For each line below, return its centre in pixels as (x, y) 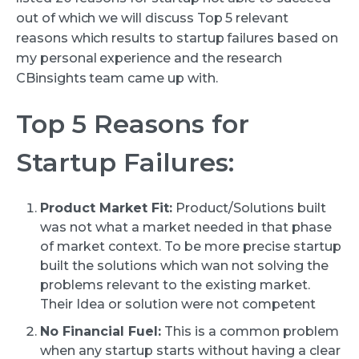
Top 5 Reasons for (133, 123)
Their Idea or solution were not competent (178, 304)
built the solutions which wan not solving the (184, 265)
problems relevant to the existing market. (175, 284)
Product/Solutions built (249, 208)
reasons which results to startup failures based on (177, 38)
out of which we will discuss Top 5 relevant (152, 18)
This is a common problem (250, 331)
